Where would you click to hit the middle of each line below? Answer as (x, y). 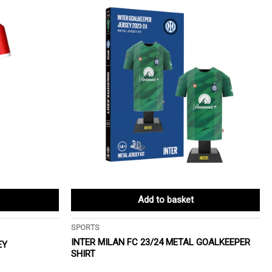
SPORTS (85, 228)
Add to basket (165, 200)
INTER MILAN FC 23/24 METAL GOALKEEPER (161, 242)
